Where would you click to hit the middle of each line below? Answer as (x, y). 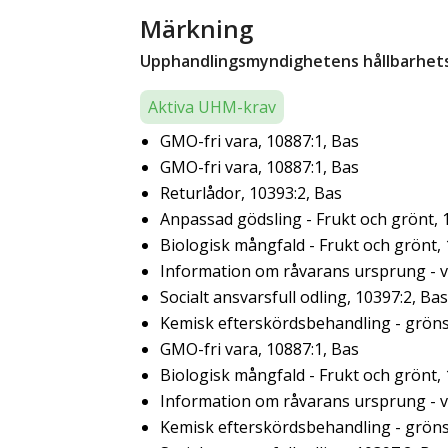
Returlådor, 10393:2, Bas (251, 192)
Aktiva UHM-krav (212, 106)
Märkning (196, 28)
